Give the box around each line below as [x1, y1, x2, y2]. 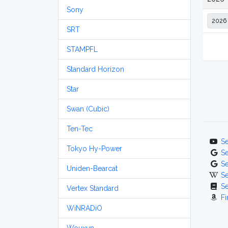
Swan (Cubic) [67, 105, 109, 113]
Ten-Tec [67, 125, 93, 133]
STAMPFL [67, 45, 98, 53]
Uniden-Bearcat [67, 164, 118, 173]
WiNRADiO [67, 204, 102, 212]
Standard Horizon [67, 65, 124, 73]
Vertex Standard [67, 184, 119, 192]
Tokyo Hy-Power [67, 145, 122, 153]
